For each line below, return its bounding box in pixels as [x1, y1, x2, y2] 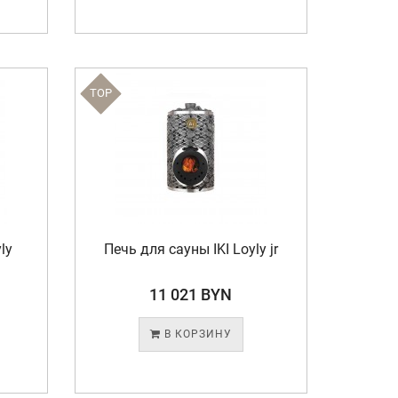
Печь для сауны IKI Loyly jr [103, 241, 278, 258]
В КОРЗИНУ [160, 328, 232, 340]
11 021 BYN [149, 285, 233, 304]
